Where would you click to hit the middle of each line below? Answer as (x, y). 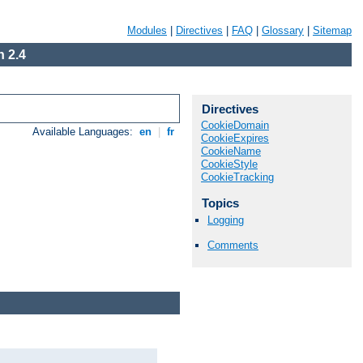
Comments (233, 246)
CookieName (231, 151)
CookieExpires (235, 138)
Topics (220, 203)
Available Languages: (85, 132)
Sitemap (332, 30)
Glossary (283, 30)
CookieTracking (237, 177)
